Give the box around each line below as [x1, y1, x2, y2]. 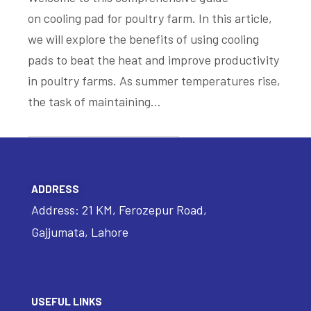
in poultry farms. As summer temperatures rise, [28, 73, 280, 89]
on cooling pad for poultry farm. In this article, [28, 10, 272, 26]
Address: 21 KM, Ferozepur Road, [31, 201, 207, 217]
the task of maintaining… [28, 94, 161, 110]
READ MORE [56, 149, 121, 165]
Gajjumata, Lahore [31, 224, 128, 239]
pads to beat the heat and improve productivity [28, 52, 279, 68]
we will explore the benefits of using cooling [28, 31, 259, 47]
